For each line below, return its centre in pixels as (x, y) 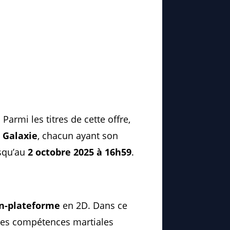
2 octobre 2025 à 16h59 (80, 152)
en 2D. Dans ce (94, 206)
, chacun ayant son (78, 136)
